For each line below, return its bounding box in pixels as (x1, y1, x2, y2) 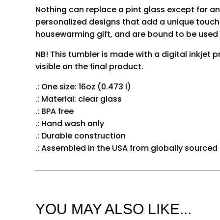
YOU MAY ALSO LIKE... (35, 200, 192, 217)
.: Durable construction (35, 130, 126, 142)
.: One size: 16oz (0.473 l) (35, 81, 131, 93)
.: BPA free (35, 106, 74, 117)
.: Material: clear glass (35, 93, 122, 105)
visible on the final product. (35, 61, 143, 73)
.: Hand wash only (35, 118, 104, 130)
